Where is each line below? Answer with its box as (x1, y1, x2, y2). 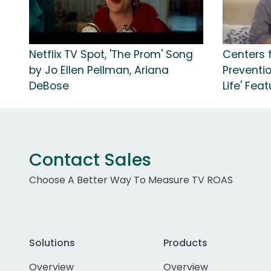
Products (163, 236, 207, 250)
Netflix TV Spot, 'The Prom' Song (29, 47, 193, 62)
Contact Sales (29, 148, 151, 172)
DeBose (29, 79, 69, 94)
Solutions (29, 236, 75, 250)
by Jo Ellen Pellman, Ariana (29, 63, 169, 78)
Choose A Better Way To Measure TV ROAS (29, 173, 233, 188)
